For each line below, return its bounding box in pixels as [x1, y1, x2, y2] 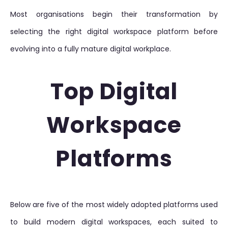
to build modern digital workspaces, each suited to [10, 217, 218, 227]
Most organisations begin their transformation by [10, 9, 218, 19]
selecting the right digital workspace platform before [10, 26, 218, 37]
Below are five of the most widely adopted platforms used [10, 199, 218, 210]
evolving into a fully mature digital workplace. [10, 44, 171, 54]
